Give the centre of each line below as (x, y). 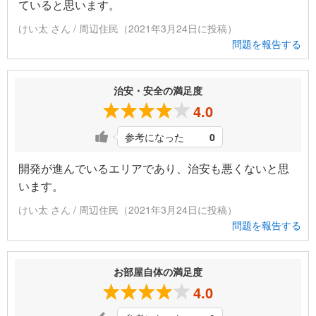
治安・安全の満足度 (158, 91)
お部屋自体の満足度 (158, 272)
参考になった (154, 137)
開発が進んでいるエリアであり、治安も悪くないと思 (154, 169)
